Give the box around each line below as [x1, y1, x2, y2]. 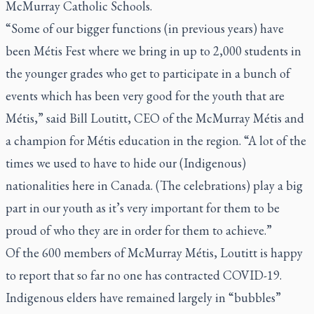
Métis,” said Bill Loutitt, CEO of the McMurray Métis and [6, 110, 304, 126]
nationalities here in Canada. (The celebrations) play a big [6, 177, 303, 193]
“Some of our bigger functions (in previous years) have [6, 20, 284, 36]
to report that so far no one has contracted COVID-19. [6, 267, 282, 283]
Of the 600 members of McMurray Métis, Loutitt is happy [6, 245, 303, 261]
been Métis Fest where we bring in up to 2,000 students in [6, 43, 301, 59]
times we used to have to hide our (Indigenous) [6, 155, 246, 171]
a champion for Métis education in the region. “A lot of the [6, 132, 306, 149]
